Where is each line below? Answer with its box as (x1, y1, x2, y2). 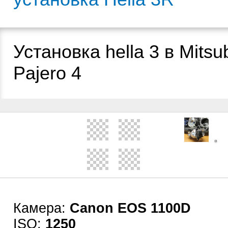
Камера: (13, 201, 70, 216)
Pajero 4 (13, 63, 81, 83)
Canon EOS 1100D (69, 201, 191, 216)
